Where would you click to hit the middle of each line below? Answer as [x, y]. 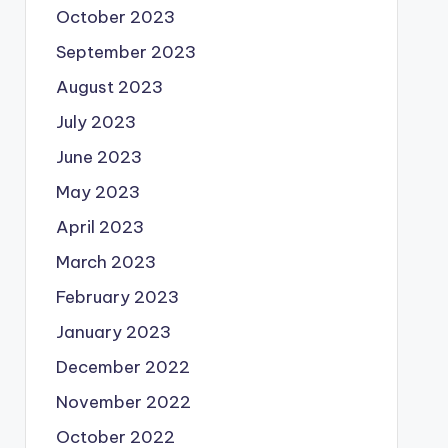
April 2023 [99, 227]
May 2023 [97, 192]
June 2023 [98, 157]
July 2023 [95, 122]
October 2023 [115, 17]
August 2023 [109, 87]
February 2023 [117, 297]
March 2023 [105, 262]
